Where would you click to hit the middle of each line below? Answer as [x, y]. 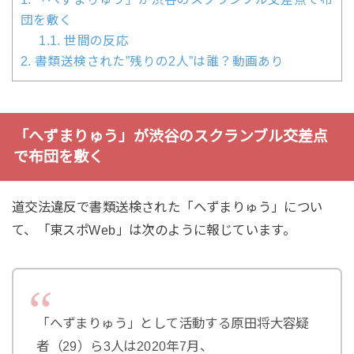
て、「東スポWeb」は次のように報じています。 [154, 230]
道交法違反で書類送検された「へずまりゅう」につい [167, 207]
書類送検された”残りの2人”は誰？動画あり [158, 62]
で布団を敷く [58, 156]
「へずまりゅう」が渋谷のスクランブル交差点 [170, 136]
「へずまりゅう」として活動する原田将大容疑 [173, 323]
